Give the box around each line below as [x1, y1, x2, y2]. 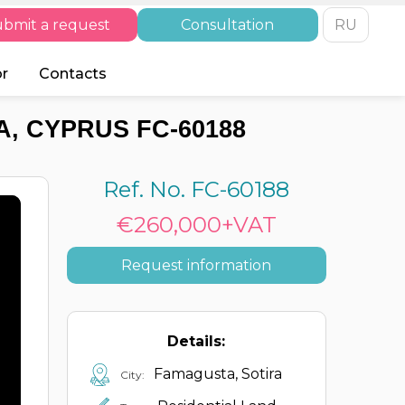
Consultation [181, 16, 275, 33]
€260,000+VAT [116, 212, 277, 238]
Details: [167, 333, 226, 350]
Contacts [39, 65, 108, 82]
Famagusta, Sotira [153, 364, 282, 382]
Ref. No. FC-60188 [103, 176, 290, 202]
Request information [121, 257, 272, 274]
